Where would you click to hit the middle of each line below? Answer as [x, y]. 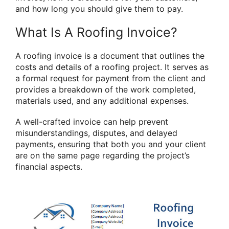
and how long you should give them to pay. [99, 9]
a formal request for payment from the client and [110, 78]
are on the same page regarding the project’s [102, 155]
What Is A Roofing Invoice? [96, 32]
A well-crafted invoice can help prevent [92, 121]
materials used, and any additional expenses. [102, 100]
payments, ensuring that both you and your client [111, 144]
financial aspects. [49, 166]
